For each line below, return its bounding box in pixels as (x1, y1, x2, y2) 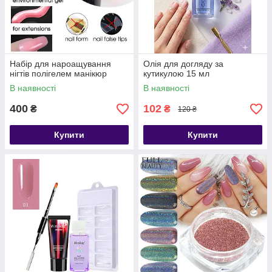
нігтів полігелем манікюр (10, 69, 107, 78)
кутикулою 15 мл (143, 69, 209, 78)
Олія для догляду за (143, 59, 223, 69)
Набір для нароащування (10, 59, 111, 69)
